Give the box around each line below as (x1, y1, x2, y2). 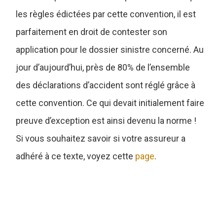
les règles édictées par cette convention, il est (16, 8, 196, 19)
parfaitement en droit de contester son (16, 26, 168, 37)
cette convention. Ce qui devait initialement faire (16, 97, 205, 108)
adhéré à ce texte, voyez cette (16, 150, 136, 161)
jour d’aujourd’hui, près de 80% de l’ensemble (16, 62, 190, 73)
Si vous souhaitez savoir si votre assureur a (16, 133, 186, 144)
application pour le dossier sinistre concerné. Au (16, 44, 204, 55)
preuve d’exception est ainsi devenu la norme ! (16, 115, 197, 126)
